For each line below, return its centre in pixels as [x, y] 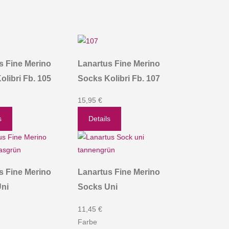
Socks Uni [98, 187]
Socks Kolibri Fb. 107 [119, 78]
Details [100, 118]
